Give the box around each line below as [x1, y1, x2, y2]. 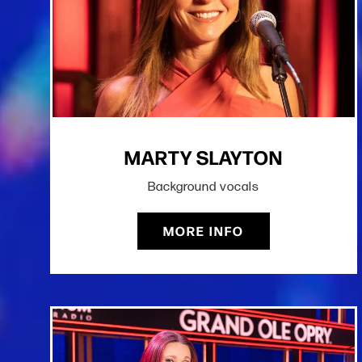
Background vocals [148, 179, 259, 195]
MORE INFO [163, 221, 244, 241]
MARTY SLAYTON [124, 142, 283, 171]
